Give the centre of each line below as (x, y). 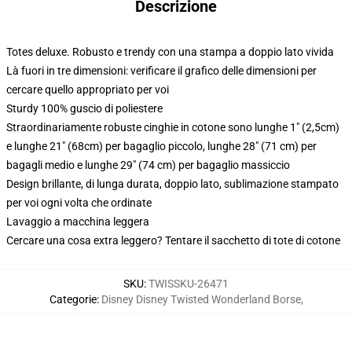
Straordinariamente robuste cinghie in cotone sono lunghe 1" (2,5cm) (173, 127)
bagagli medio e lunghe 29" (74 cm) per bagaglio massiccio (148, 165)
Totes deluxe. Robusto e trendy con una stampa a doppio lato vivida (170, 52)
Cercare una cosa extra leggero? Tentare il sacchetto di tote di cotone (173, 240)
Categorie (73, 299)
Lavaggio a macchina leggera (78, 222)
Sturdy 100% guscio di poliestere (84, 108)
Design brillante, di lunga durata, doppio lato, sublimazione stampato (172, 184)
